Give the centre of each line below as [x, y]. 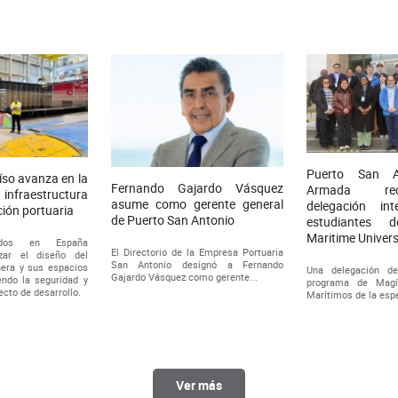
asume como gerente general [197, 203]
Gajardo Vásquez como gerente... [184, 276]
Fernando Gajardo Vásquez [197, 187]
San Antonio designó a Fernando [197, 264]
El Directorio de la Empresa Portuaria [197, 251]
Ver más [199, 385]
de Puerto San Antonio [172, 219]
